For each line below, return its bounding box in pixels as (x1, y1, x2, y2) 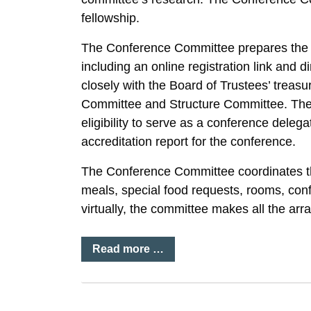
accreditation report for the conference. (81, 135, 296, 149)
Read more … (92, 243, 164, 255)
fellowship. (81, 11, 140, 25)
